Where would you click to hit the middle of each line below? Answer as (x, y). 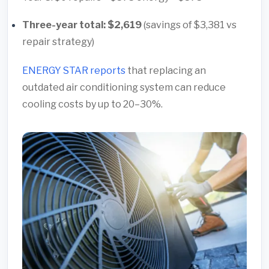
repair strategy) (58, 41)
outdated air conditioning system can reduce (124, 87)
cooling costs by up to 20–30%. (92, 104)
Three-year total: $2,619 (82, 25)
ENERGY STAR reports (74, 70)
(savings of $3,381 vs (189, 25)
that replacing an (166, 70)
